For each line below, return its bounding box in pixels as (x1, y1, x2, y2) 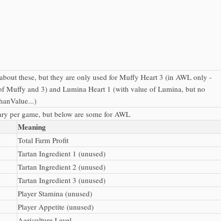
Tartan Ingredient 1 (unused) (18, 148, 106, 158)
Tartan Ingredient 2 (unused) (18, 161, 106, 172)
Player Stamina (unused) (18, 188, 92, 198)
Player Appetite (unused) (18, 201, 94, 212)
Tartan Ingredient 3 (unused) (18, 175, 106, 185)
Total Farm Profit (18, 135, 69, 145)
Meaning (18, 121, 46, 132)
